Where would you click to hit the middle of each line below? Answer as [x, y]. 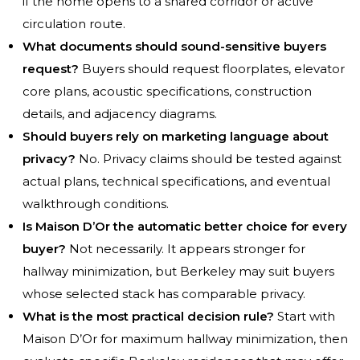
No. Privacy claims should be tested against [209, 159]
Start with [305, 317]
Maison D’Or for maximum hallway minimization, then [185, 339]
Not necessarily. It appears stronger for [186, 249]
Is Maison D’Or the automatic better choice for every [185, 227]
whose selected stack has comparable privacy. [164, 294]
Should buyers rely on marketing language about [176, 137]
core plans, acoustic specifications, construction [167, 92]
